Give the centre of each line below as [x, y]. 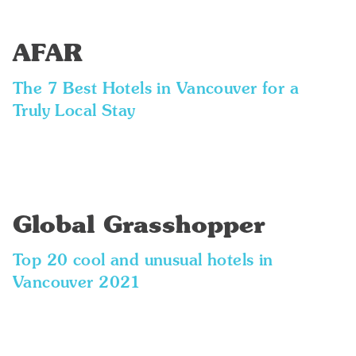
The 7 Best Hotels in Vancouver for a [156, 90]
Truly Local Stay [74, 112]
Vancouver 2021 [77, 284]
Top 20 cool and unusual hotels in [143, 261]
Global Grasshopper [138, 226]
